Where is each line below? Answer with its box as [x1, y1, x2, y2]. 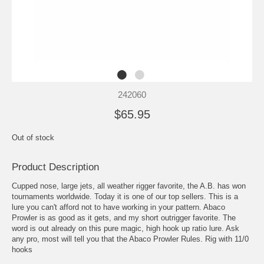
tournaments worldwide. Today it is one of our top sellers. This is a [12, 192, 238, 201]
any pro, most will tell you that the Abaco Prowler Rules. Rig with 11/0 [12, 234, 249, 243]
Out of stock [12, 133, 54, 142]
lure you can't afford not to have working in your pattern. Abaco [12, 202, 225, 212]
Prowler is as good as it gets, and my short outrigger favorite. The [12, 213, 236, 222]
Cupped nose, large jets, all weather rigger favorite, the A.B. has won [12, 181, 246, 190]
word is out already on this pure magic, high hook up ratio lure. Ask [12, 223, 239, 233]
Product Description [12, 161, 99, 173]
